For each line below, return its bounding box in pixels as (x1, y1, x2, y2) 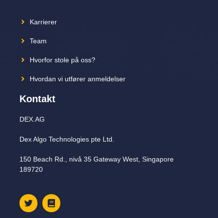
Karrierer (30, 18, 57, 26)
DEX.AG (19, 115, 45, 123)
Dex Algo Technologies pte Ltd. (19, 135, 114, 143)
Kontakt (19, 93, 55, 104)
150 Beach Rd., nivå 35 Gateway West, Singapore (19, 155, 174, 163)
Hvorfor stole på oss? (30, 55, 95, 64)
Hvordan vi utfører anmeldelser (30, 74, 126, 83)
